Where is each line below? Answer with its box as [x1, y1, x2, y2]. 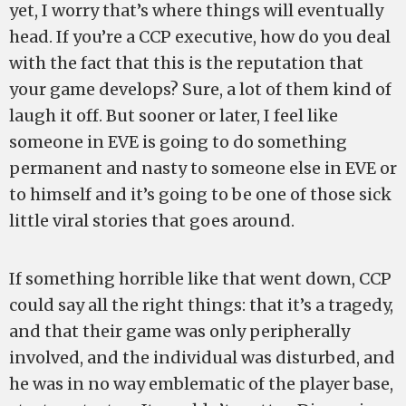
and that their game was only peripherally [9, 321, 350, 342]
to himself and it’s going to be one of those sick [9, 184, 391, 205]
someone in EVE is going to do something [9, 131, 347, 152]
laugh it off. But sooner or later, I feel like [9, 105, 338, 126]
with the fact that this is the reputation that [9, 53, 363, 73]
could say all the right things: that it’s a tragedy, [9, 295, 393, 315]
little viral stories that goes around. [9, 210, 295, 231]
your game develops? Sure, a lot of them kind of [9, 79, 391, 100]
